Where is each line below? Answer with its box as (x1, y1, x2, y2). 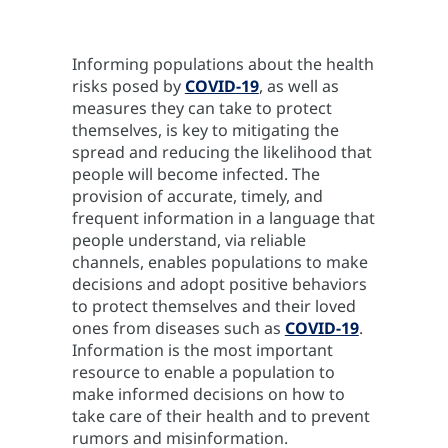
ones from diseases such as (71, 317, 285, 340)
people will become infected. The (71, 163, 320, 186)
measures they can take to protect (71, 97, 332, 120)
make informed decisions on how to (71, 383, 345, 406)
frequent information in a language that (71, 207, 375, 230)
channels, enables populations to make (71, 251, 368, 274)
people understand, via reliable (71, 229, 306, 252)
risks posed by (71, 75, 185, 98)
